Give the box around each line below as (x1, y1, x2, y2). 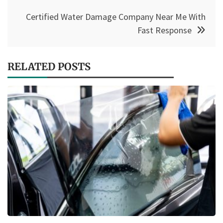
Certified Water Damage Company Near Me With (26, 10, 206, 22)
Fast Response (137, 24, 192, 36)
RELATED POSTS (7, 60, 91, 73)
